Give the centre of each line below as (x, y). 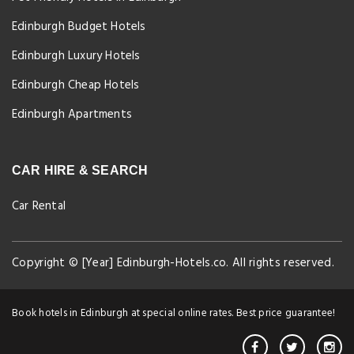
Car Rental (39, 206)
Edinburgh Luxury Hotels (76, 56)
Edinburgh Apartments (72, 114)
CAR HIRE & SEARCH (80, 170)
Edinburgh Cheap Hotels (76, 85)
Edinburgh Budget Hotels (79, 26)
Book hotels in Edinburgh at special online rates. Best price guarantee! (174, 313)
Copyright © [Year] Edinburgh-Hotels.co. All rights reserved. (173, 263)
